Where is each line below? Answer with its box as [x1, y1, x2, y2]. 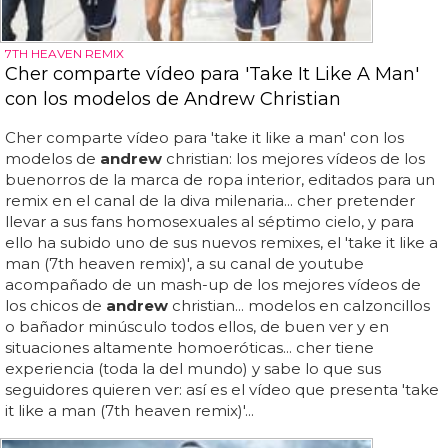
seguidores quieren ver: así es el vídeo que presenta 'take [5, 379, 439, 399]
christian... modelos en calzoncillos [168, 295, 430, 315]
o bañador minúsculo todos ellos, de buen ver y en [5, 316, 389, 336]
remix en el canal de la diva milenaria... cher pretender [5, 190, 415, 210]
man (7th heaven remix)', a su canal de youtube [5, 253, 364, 273]
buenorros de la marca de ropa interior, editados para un [5, 169, 435, 189]
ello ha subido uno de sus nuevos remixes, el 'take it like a [5, 232, 438, 252]
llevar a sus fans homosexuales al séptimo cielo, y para [5, 211, 414, 231]
